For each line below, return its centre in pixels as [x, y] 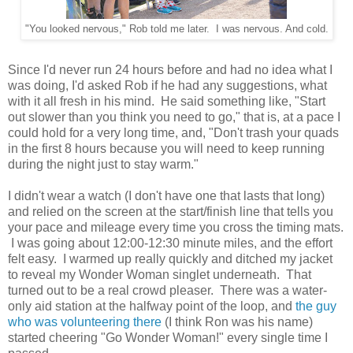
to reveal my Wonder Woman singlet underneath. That [160, 275]
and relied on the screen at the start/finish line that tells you [171, 212]
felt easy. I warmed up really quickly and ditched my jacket [170, 259]
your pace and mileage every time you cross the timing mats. [176, 228]
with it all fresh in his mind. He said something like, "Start [167, 102]
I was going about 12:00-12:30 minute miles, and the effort [170, 243]
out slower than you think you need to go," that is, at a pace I [174, 117]
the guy [316, 307]
